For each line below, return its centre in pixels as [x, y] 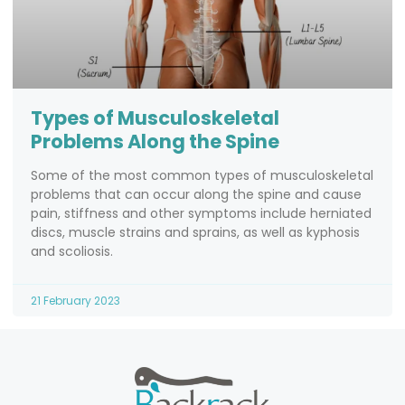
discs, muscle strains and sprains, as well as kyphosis [195, 233]
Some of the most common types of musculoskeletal [202, 176]
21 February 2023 [75, 301]
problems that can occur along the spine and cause [196, 195]
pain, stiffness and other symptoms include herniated [201, 214]
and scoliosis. [72, 252]
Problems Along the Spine [155, 142]
